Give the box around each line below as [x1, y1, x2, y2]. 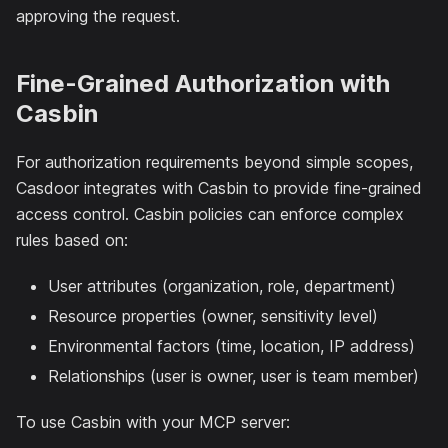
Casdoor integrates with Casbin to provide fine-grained [16, 177, 422, 198]
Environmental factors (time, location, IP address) [48, 335, 415, 356]
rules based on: [16, 229, 128, 250]
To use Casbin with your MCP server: [16, 411, 290, 432]
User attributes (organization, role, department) [48, 275, 396, 296]
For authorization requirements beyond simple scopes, [16, 151, 413, 172]
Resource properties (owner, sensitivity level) [48, 305, 378, 326]
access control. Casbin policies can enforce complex [16, 203, 404, 224]
